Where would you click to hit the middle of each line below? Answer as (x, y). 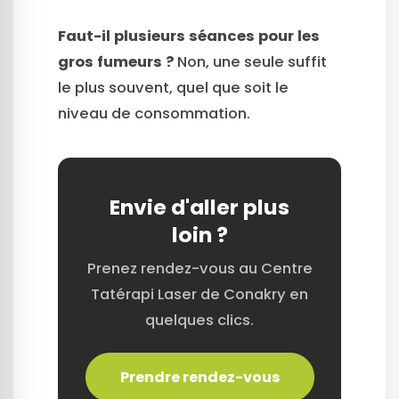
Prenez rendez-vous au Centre (199, 268)
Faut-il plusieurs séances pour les (189, 36)
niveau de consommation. (154, 113)
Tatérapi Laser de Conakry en (199, 294)
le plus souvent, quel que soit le (173, 87)
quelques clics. (199, 320)
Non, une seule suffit (250, 61)
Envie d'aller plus (199, 207)
